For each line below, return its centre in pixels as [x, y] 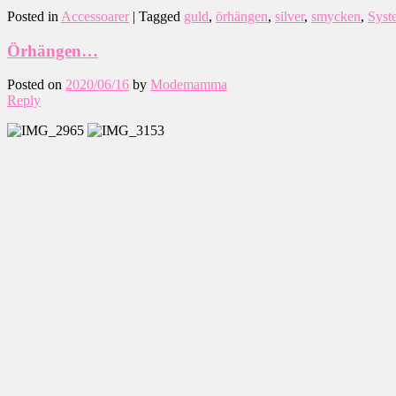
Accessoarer [95, 16]
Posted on [36, 85]
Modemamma [189, 85]
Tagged [160, 16]
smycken [336, 16]
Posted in [33, 16]
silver [289, 16]
